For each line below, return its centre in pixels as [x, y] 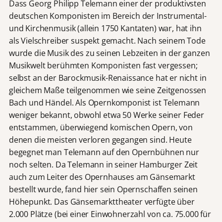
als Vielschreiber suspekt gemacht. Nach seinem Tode [107, 41]
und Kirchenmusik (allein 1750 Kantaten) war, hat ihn [105, 28]
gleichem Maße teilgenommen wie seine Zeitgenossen [108, 90]
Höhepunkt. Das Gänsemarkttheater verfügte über [102, 202]
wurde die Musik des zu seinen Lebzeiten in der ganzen [109, 53]
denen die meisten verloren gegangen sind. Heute [100, 140]
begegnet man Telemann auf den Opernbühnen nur [104, 152]
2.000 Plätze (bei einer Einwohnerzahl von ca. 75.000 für [110, 214]
